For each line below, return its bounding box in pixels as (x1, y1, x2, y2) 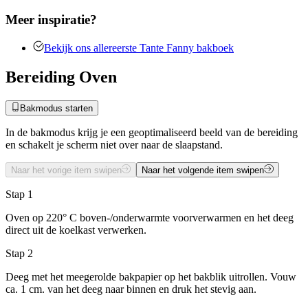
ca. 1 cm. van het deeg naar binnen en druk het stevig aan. (5, 283, 256, 296)
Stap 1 (5, 188, 33, 201)
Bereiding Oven (5, 67, 117, 86)
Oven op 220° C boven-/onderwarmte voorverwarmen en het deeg (5, 212, 294, 224)
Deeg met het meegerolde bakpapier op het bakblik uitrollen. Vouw (5, 271, 296, 283)
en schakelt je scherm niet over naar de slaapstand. (5, 139, 223, 151)
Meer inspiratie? (5, 12, 97, 27)
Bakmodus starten (20, 103, 93, 114)
